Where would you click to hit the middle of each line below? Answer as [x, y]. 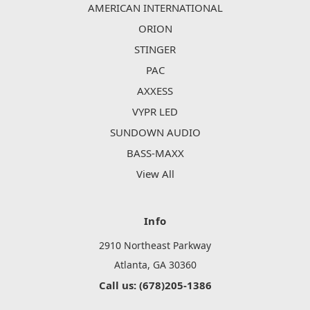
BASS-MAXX [155, 153]
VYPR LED [155, 112]
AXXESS [155, 91]
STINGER [155, 49]
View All [155, 174]
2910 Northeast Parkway [155, 246]
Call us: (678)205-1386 [155, 285]
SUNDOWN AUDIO [155, 133]
